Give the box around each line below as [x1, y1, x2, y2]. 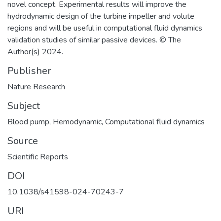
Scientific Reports [7, 151, 68, 162]
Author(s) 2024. [7, 46, 63, 57]
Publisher [7, 64, 51, 77]
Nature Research [7, 81, 65, 92]
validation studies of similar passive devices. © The [7, 34, 181, 45]
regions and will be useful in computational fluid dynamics [7, 22, 202, 34]
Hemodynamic [53, 116, 102, 127]
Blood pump [7, 116, 49, 127]
